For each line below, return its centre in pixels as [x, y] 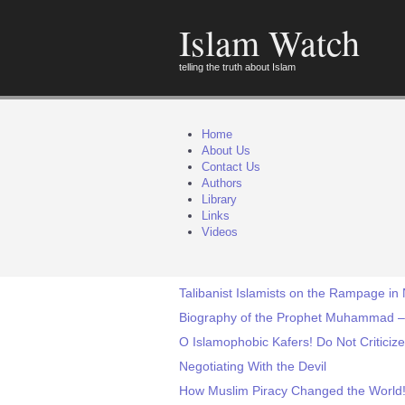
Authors [222, 183]
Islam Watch [269, 42]
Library [219, 199]
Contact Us [231, 167]
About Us [226, 151]
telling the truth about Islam [237, 67]
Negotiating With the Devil [253, 366]
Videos [220, 232]
